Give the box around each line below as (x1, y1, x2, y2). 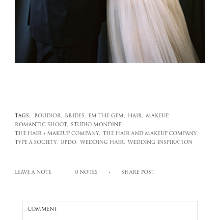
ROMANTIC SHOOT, (15, 122, 68, 128)
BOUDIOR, (34, 113, 62, 119)
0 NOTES (75, 170, 98, 176)
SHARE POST (121, 170, 155, 176)
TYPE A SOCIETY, (15, 140, 58, 146)
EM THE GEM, (88, 113, 125, 119)
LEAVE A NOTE (15, 170, 52, 176)
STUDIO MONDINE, (71, 122, 123, 128)
